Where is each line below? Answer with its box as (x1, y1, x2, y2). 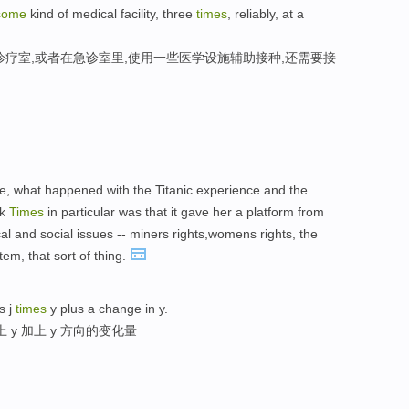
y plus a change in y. (47, 301, 168, 317)
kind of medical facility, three (26, 5, 196, 21)
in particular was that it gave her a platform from (44, 204, 324, 220)
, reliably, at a (227, 5, 304, 21)
